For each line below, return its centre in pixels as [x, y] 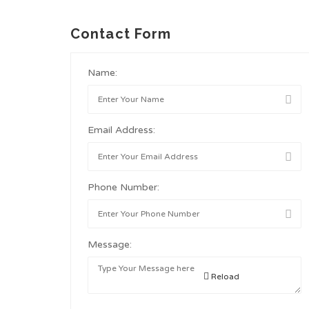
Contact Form [121, 33]
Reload [224, 276]
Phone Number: [123, 187]
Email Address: [121, 130]
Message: [110, 244]
